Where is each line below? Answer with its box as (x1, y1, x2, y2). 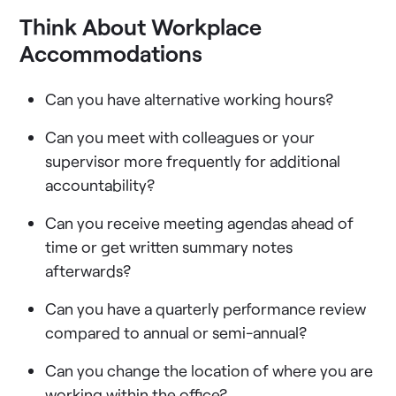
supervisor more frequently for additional (45, 150, 341, 171)
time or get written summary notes (45, 236, 293, 256)
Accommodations (19, 39, 203, 66)
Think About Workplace (19, 12, 263, 40)
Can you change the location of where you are (45, 360, 374, 380)
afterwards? (45, 260, 132, 280)
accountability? (45, 174, 156, 194)
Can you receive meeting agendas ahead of (45, 212, 354, 232)
